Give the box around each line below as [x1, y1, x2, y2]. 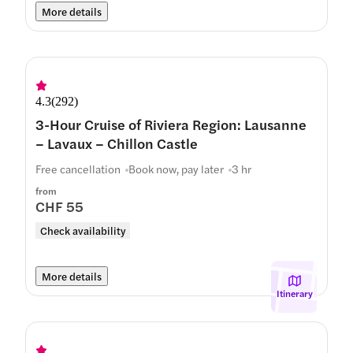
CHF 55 [35, 196, 84, 216]
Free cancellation [35, 161, 121, 176]
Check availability [40, 223, 125, 238]
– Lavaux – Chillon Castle [35, 133, 198, 153]
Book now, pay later [128, 161, 224, 176]
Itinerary [276, 286, 313, 300]
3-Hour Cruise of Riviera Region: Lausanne [35, 114, 307, 134]
